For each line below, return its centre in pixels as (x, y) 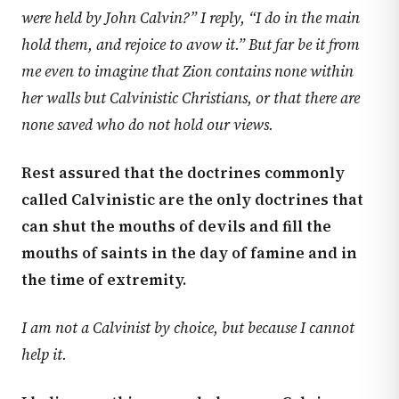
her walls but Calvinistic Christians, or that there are (191, 98)
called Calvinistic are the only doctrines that (192, 199)
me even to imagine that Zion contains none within (187, 71)
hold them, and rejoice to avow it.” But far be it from (191, 45)
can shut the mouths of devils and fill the (176, 226)
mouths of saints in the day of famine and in (189, 253)
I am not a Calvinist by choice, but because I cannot (188, 328)
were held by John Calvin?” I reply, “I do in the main (191, 18)
